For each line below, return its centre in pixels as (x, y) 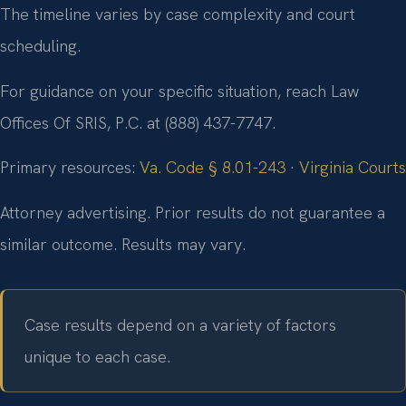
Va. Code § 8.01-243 (213, 168)
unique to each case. (97, 356)
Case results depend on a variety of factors (180, 324)
